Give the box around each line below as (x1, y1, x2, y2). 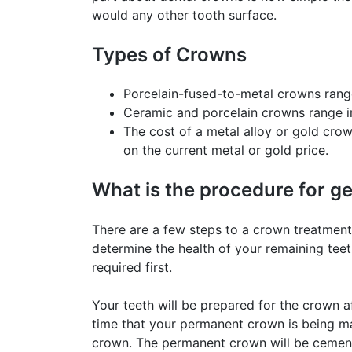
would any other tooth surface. (92, 7, 277, 24)
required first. (92, 258, 172, 275)
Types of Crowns (92, 43, 247, 67)
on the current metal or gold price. (123, 142, 328, 159)
